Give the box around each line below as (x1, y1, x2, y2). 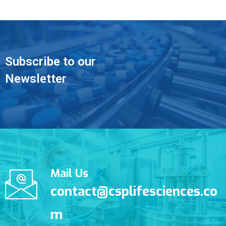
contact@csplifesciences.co (50, 183, 217, 201)
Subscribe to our (5, 54, 96, 69)
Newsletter (5, 72, 67, 86)
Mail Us (50, 166, 88, 181)
